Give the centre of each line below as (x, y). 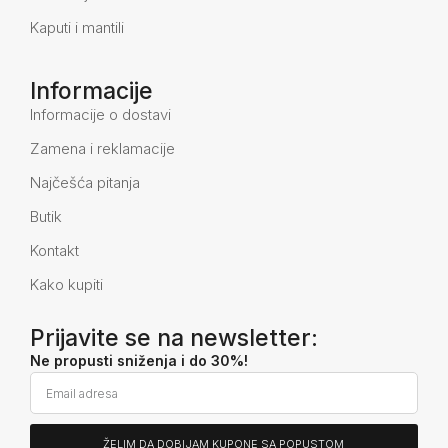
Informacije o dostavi (100, 115)
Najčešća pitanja (85, 183)
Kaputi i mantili (77, 28)
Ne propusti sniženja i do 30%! (139, 361)
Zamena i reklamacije (102, 149)
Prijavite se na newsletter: (174, 338)
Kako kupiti (66, 285)
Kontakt (54, 251)
